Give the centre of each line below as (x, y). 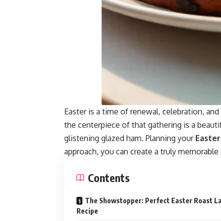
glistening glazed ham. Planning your (130, 138)
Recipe (87, 211)
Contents (109, 178)
